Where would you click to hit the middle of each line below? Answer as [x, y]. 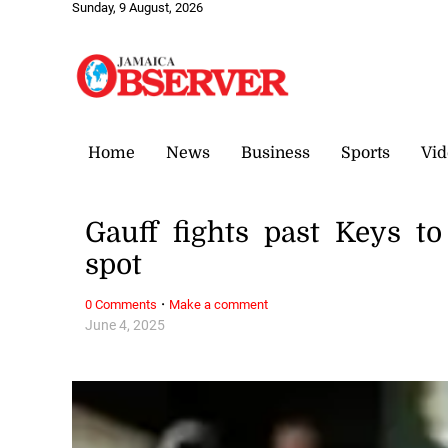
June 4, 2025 [125, 325]
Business [275, 152]
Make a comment [219, 304]
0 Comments [121, 304]
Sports [365, 152]
